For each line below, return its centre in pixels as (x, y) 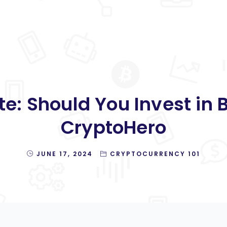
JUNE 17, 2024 (65, 154)
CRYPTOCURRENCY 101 (155, 154)
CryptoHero (113, 127)
